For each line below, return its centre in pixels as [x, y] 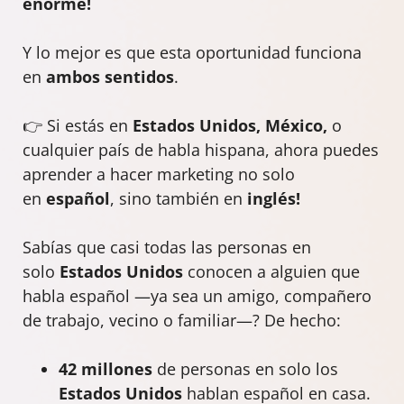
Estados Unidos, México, [232, 125]
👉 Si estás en [78, 125]
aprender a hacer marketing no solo [159, 174]
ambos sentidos [110, 76]
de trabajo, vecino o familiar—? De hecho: [182, 320]
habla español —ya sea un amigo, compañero [197, 295]
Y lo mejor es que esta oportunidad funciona [192, 52]
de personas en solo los [245, 368]
